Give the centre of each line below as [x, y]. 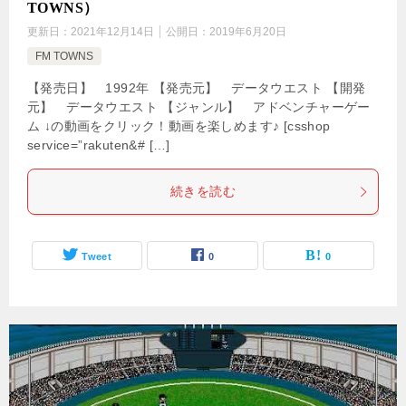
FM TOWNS [64, 57]
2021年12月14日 [112, 32]
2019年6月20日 [248, 32]
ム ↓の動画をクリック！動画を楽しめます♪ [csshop [179, 126]
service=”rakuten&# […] [99, 145]
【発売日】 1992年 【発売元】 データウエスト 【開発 [197, 88]
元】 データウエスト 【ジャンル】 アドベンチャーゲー [199, 107]
